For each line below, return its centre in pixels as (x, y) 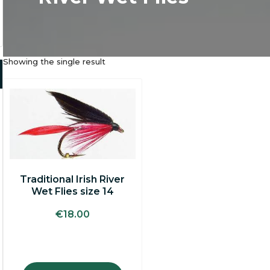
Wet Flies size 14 (72, 191)
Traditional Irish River (73, 179)
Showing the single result (54, 61)
